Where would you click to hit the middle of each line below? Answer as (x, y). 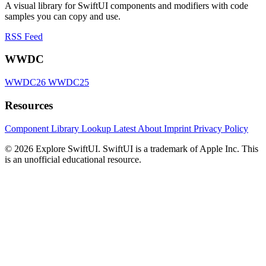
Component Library (43, 128)
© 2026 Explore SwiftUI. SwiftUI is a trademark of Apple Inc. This (132, 148)
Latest (126, 128)
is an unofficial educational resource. (73, 159)
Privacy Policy (221, 128)
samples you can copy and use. (63, 16)
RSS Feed (24, 36)
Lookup (97, 128)
